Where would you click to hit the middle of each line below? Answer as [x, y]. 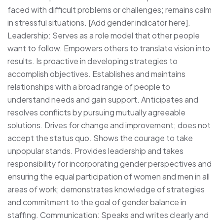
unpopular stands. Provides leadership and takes [95, 150]
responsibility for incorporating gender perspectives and [110, 163]
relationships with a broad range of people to [89, 86]
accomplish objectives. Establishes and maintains [96, 74]
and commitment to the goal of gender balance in [97, 202]
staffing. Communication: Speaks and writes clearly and [108, 215]
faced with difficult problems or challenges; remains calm [110, 9]
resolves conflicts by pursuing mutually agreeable [96, 112]
